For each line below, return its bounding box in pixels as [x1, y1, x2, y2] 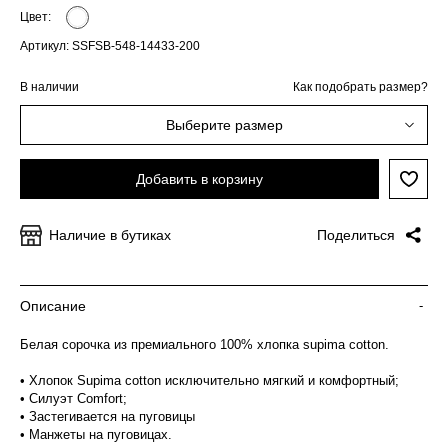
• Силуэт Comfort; [20, 391, 127, 406]
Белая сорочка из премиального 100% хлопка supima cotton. [20, 337, 389, 352]
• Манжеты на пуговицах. [20, 427, 172, 442]
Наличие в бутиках [49, 227, 171, 243]
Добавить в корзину [136, 171, 264, 187]
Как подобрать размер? [293, 80, 428, 94]
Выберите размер [165, 117, 283, 133]
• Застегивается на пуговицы [20, 409, 195, 424]
